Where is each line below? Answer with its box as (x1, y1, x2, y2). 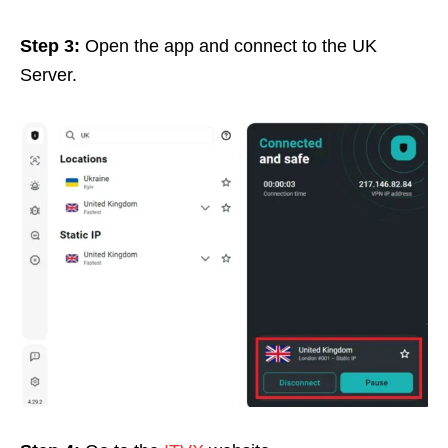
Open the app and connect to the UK (80, 36, 377, 57)
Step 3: (20, 36, 80, 57)
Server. (20, 65, 77, 86)
